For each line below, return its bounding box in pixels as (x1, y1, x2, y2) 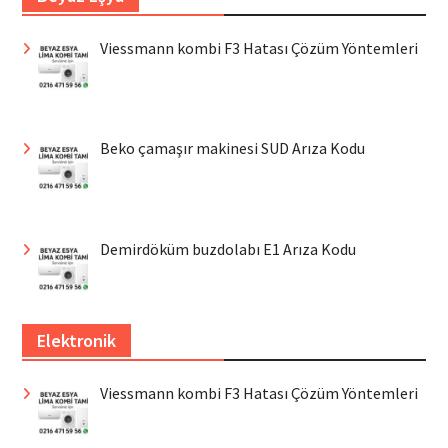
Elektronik (36, 329, 116, 352)
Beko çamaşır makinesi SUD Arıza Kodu (99, 138, 365, 159)
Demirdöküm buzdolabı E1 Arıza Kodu (99, 239, 356, 260)
